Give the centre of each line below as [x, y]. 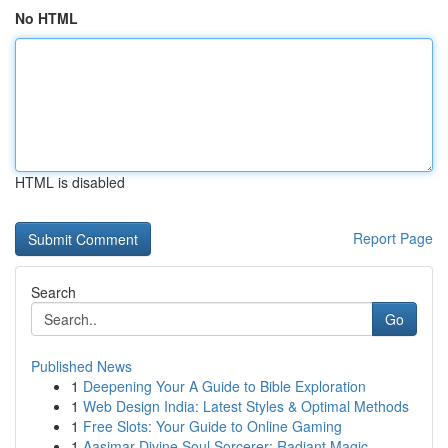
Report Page [393, 238]
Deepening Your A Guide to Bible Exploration [224, 386]
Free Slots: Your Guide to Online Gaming [212, 426]
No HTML [46, 18]
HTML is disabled [70, 182]
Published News [81, 366]
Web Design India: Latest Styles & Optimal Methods [246, 406]
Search [53, 292]
